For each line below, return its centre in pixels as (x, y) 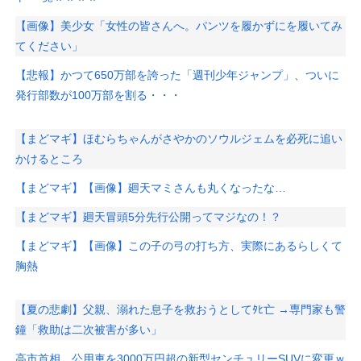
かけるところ (49, 158)
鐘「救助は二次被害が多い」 (89, 330)
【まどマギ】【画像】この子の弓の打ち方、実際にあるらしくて (179, 246)
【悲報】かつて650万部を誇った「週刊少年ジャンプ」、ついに (177, 75)
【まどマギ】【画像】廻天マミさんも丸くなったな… (151, 188)
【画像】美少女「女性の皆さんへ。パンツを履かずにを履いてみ (179, 25)
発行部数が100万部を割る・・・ (98, 95)
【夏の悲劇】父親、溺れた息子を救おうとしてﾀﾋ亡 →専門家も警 (180, 310)
